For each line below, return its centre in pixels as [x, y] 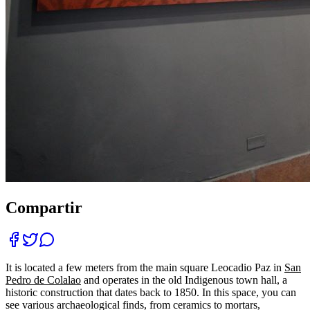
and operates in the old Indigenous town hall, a [184, 280]
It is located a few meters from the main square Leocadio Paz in [145, 268]
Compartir [44, 208]
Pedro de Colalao [43, 280]
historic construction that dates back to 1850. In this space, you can [151, 293]
